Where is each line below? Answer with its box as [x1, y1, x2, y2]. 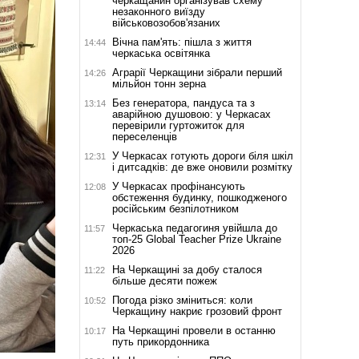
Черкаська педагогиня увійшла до [111, 221, 277, 234]
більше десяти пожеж [111, 274, 217, 287]
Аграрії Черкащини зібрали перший [111, 66, 282, 79]
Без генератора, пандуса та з [111, 96, 255, 109]
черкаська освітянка [111, 46, 210, 59]
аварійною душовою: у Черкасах [111, 107, 271, 120]
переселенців [111, 130, 177, 143]
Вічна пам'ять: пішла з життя [111, 35, 252, 48]
